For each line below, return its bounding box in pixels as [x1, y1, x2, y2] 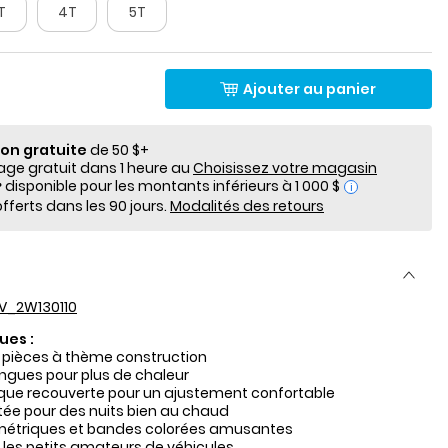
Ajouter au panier [243, 78, 377, 99]
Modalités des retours [170, 195, 324, 216]
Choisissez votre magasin [193, 157, 377, 178]
